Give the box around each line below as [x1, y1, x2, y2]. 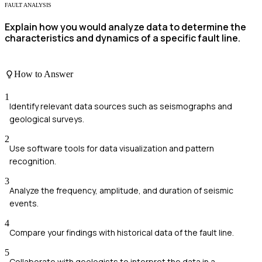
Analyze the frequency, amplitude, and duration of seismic [9, 185, 233, 196]
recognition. [9, 156, 56, 167]
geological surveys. [9, 113, 84, 125]
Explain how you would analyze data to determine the [5, 20, 246, 34]
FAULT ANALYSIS [5, 2, 51, 9]
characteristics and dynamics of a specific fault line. [5, 32, 240, 45]
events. [9, 198, 39, 209]
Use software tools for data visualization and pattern [9, 143, 214, 154]
